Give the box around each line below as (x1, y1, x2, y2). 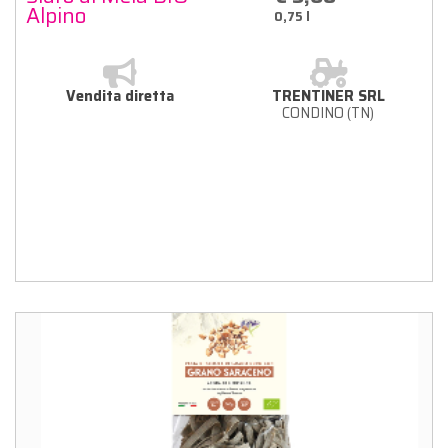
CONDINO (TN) (282, 101, 374, 124)
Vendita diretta (66, 84, 174, 107)
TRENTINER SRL (271, 84, 385, 107)
